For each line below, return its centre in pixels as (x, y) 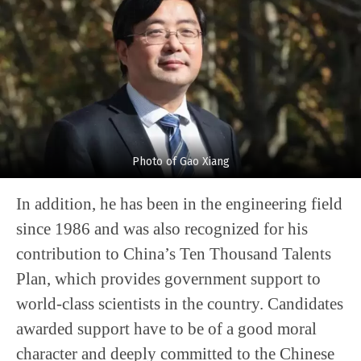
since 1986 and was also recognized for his (162, 229)
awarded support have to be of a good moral (166, 329)
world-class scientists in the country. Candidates (180, 304)
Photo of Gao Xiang (180, 162)
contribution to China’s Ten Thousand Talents (174, 254)
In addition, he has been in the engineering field (179, 204)
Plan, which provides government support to (168, 279)
